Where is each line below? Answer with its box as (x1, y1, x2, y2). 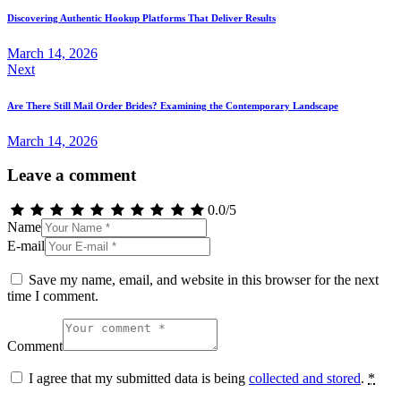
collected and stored (249, 371, 361, 386)
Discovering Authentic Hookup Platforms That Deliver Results (7, 12, 276, 23)
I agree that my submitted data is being (29, 371, 249, 386)
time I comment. (7, 288, 98, 303)
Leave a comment (7, 166, 136, 185)
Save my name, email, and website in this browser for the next (29, 272, 379, 287)
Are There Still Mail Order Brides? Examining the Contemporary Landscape (7, 99, 338, 111)
